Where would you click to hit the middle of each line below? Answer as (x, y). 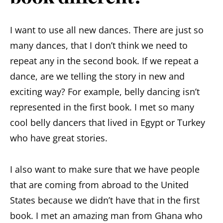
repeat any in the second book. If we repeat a (104, 61)
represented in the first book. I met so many (102, 107)
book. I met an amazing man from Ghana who (106, 216)
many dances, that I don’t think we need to (99, 46)
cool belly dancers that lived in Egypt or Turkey (108, 123)
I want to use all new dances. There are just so (107, 30)
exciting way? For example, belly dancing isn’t (105, 92)
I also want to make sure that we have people (105, 169)
